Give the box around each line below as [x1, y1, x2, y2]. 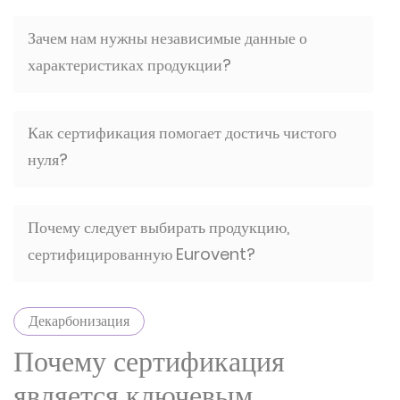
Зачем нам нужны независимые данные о [28, 27, 307, 49]
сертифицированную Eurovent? [28, 243, 255, 265]
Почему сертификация [13, 341, 285, 381]
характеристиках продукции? [28, 54, 231, 76]
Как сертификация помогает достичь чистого [28, 121, 337, 144]
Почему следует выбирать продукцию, [28, 216, 289, 238]
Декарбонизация [29, 311, 129, 331]
